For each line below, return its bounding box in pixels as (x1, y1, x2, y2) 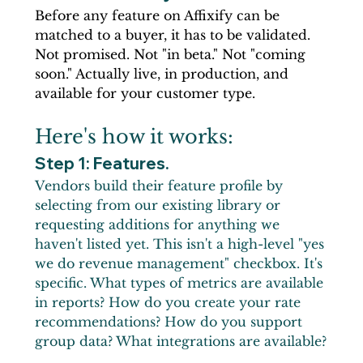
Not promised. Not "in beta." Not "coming (34, 45, 310, 62)
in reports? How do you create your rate (34, 293, 305, 310)
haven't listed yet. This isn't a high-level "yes (34, 235, 328, 252)
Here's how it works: (34, 124, 233, 148)
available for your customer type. (34, 84, 255, 101)
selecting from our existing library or (34, 196, 284, 213)
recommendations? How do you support (34, 313, 306, 330)
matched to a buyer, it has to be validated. (34, 26, 314, 43)
